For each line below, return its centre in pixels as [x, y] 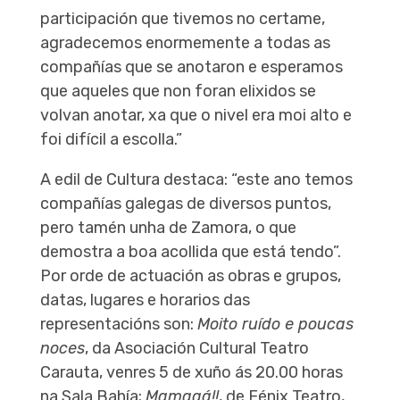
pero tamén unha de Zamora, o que [168, 228]
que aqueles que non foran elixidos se [178, 92]
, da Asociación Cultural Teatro [196, 349]
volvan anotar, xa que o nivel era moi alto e [196, 116]
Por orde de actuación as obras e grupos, [190, 276]
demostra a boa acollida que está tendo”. [190, 252]
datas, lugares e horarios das [145, 300]
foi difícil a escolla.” [111, 140]
